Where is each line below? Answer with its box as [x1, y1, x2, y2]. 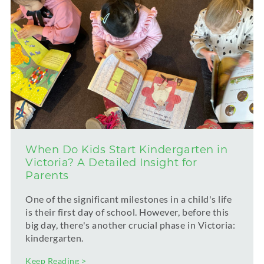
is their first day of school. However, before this [25, 206, 229, 217]
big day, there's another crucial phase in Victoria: [25, 219, 236, 230]
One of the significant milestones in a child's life [25, 193, 232, 204]
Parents [25, 169, 69, 182]
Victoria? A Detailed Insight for [25, 156, 197, 169]
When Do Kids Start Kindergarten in [25, 143, 228, 156]
